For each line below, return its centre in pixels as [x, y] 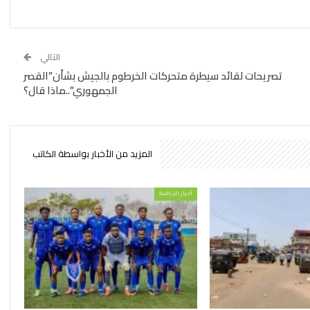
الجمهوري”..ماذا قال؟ [70, 90]
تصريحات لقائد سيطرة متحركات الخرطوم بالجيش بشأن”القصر [153, 76]
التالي [49, 57]
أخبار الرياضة [176, 194]
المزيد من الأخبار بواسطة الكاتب [92, 154]
